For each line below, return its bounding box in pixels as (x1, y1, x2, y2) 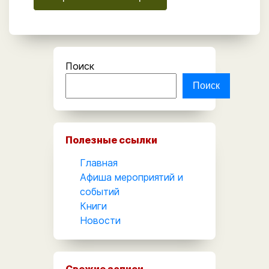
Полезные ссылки (65, 133, 157, 146)
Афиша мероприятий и (80, 171, 183, 183)
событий (80, 185, 119, 198)
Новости (80, 214, 121, 226)
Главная (80, 156, 118, 169)
